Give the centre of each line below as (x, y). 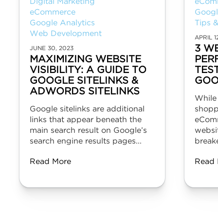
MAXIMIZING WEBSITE (85, 59)
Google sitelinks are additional (87, 109)
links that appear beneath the (86, 120)
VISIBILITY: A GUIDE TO (88, 70)
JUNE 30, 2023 (52, 48)
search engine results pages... (86, 141)
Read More (50, 162)
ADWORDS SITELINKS (85, 91)
